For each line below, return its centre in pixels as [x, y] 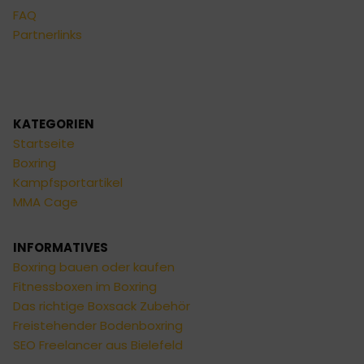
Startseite [44, 144]
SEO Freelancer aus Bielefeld [98, 345]
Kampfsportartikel [68, 183]
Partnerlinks [48, 35]
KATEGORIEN [54, 124]
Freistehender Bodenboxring [98, 326]
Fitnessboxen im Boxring [85, 287]
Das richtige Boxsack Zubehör [102, 306]
